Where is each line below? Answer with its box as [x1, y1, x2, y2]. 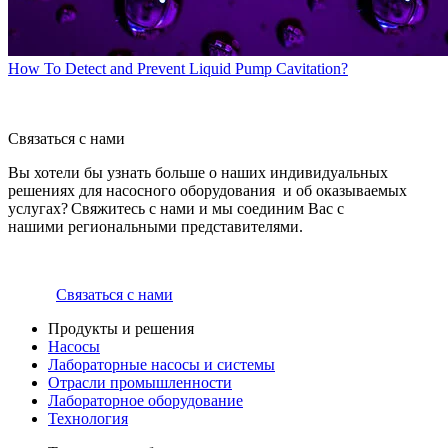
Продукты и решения [48, 320, 194, 338]
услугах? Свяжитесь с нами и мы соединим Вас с [8, 200, 344, 218]
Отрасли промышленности [48, 374, 232, 392]
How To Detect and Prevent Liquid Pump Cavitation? [8, 60, 348, 78]
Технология [48, 410, 128, 428]
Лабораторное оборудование [48, 392, 243, 410]
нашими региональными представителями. [8, 218, 307, 236]
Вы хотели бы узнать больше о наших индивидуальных [8, 164, 388, 182]
